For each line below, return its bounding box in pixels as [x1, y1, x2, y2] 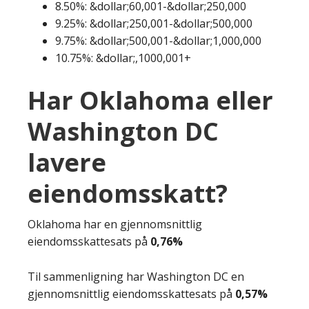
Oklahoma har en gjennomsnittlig [28, 216, 202, 232]
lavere [28, 145, 106, 179]
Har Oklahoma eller [28, 83, 273, 117]
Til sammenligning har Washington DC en [28, 268, 244, 284]
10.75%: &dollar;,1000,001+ [55, 50, 191, 66]
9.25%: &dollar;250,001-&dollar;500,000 [55, 15, 252, 31]
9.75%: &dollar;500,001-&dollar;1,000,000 [55, 32, 261, 48]
